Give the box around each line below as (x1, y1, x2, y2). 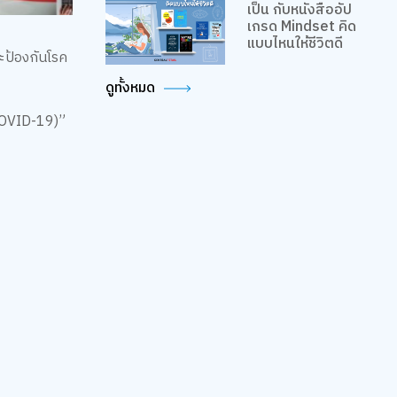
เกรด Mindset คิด (246, 15, 357, 40)
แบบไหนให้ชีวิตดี (246, 32, 344, 57)
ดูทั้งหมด (105, 75, 156, 100)
